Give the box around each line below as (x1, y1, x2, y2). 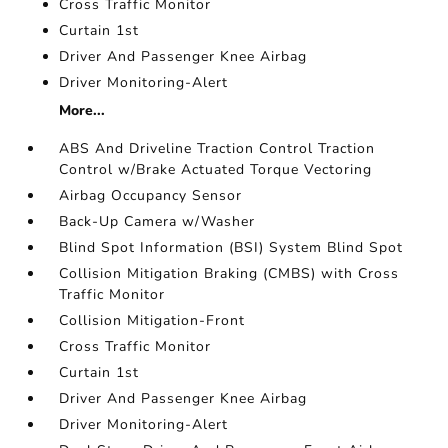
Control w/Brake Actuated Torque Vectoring (59, 160, 373, 179)
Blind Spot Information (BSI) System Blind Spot (59, 238, 404, 257)
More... (59, 101, 106, 120)
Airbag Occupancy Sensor (59, 186, 243, 205)
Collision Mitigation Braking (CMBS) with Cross (59, 264, 400, 283)
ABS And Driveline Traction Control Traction (59, 139, 376, 158)
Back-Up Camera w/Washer (59, 212, 256, 231)
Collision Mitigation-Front (59, 311, 246, 330)
